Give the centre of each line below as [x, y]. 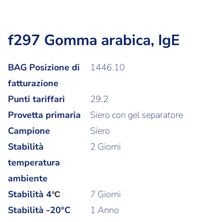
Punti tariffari [36, 99]
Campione [29, 131]
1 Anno [105, 210]
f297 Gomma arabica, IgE [94, 40]
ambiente [28, 178]
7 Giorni [106, 194]
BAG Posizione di [44, 67]
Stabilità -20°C [39, 210]
